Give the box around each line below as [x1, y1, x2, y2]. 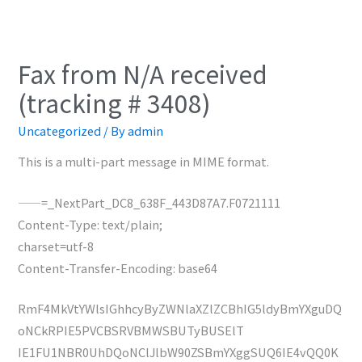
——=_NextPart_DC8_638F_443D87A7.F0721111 [18, 193, 281, 211]
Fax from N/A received [18, 55, 268, 91]
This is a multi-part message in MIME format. [18, 153, 270, 170]
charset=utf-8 [18, 237, 95, 255]
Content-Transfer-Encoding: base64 [18, 259, 218, 276]
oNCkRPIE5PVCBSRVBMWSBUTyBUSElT [18, 322, 245, 339]
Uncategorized [18, 121, 102, 139]
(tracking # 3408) [18, 84, 212, 120]
